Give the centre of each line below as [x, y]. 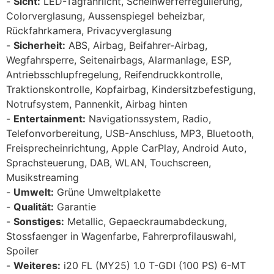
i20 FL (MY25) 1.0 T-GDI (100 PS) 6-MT [153, 265]
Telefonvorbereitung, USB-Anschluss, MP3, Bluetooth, [130, 133]
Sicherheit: [39, 45]
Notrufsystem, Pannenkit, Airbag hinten [97, 104]
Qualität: [34, 206]
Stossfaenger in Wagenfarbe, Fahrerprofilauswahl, [121, 236]
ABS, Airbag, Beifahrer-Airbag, [136, 45]
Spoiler [22, 250]
